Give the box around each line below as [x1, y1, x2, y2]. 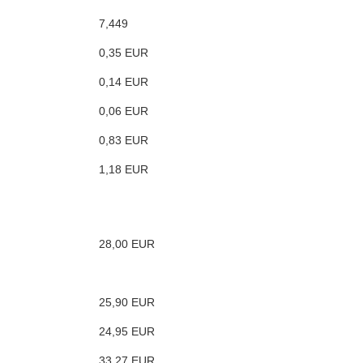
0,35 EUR [99, 46, 148, 60]
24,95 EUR [99, 325, 155, 339]
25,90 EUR [99, 296, 155, 310]
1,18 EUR [99, 163, 148, 177]
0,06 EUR [99, 105, 148, 118]
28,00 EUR [99, 237, 155, 251]
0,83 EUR [99, 134, 148, 147]
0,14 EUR [99, 75, 148, 89]
